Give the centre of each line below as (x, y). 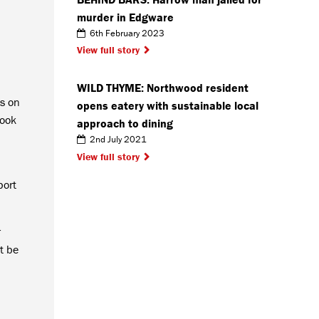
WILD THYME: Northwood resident (163, 88)
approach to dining (125, 124)
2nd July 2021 (116, 140)
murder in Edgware (125, 17)
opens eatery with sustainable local (168, 106)
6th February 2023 (125, 33)
